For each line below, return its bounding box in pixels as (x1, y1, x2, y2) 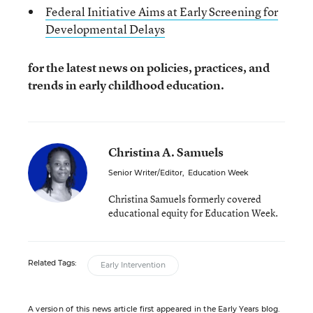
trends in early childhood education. (28, 77, 224, 93)
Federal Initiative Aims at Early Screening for (45, 3, 278, 20)
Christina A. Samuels (108, 144, 224, 160)
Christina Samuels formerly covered (108, 192, 261, 205)
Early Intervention (101, 261, 166, 270)
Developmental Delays (45, 21, 165, 37)
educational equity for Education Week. (108, 206, 278, 219)
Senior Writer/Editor (108, 168, 182, 177)
